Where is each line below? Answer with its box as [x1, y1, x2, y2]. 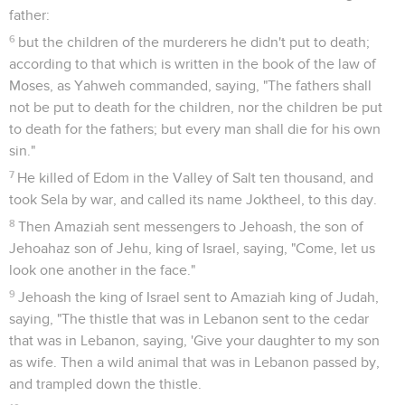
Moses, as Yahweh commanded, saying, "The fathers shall [9, 78, 372, 93]
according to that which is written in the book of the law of [9, 56, 376, 71]
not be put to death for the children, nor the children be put [9, 99, 382, 115]
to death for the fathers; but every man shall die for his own [9, 121, 381, 137]
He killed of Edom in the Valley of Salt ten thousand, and [17, 170, 374, 185]
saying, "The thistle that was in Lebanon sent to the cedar [9, 311, 369, 326]
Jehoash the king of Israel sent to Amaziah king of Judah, [18, 289, 380, 305]
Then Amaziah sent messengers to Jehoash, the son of [18, 219, 364, 234]
